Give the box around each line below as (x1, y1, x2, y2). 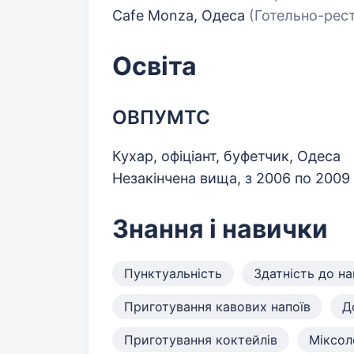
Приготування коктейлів (124, 332, 277, 348)
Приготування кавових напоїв (124, 299, 311, 314)
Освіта (112, 51, 197, 81)
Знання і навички (112, 213, 328, 244)
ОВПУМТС (112, 106, 210, 129)
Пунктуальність (124, 265, 222, 281)
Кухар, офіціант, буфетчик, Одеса (112, 148, 341, 164)
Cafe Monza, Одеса (112, 7, 249, 24)
